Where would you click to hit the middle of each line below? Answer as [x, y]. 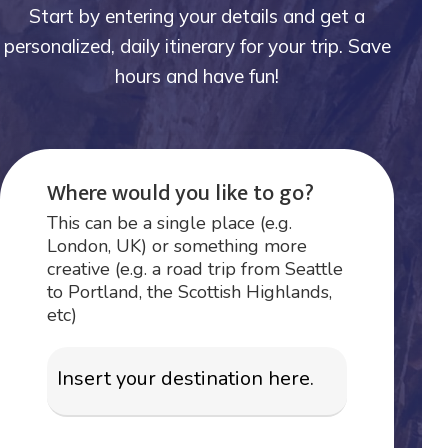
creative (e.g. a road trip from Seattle [195, 268]
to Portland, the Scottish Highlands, [190, 291]
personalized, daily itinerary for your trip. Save [197, 46]
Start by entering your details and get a [197, 16]
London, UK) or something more [177, 245]
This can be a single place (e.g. [170, 222]
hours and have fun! [197, 76]
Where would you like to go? [181, 193]
